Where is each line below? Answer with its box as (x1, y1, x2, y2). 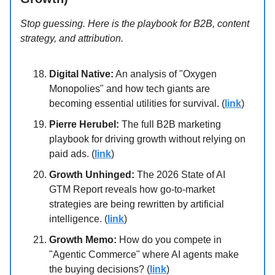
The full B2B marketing (119, 119, 221, 130)
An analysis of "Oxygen (114, 69, 217, 80)
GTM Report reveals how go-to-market (49, 184, 215, 195)
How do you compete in (117, 234, 222, 246)
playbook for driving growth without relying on (49, 134, 246, 145)
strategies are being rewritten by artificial (49, 199, 224, 210)
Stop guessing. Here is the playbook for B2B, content (20, 18, 249, 29)
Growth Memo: (49, 234, 117, 246)
